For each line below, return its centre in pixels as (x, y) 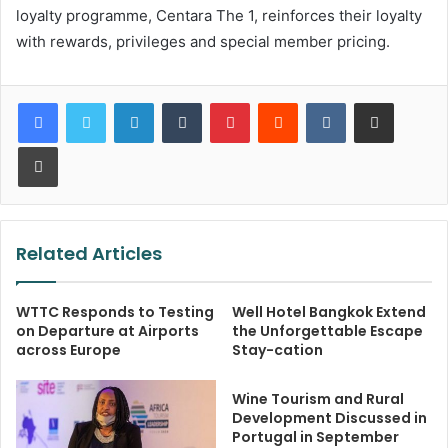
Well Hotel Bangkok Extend (329, 312)
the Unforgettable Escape (327, 331)
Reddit (317, 102)
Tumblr (222, 102)
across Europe (68, 350)
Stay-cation (277, 350)
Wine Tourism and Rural (318, 399)
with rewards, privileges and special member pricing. (203, 42)
